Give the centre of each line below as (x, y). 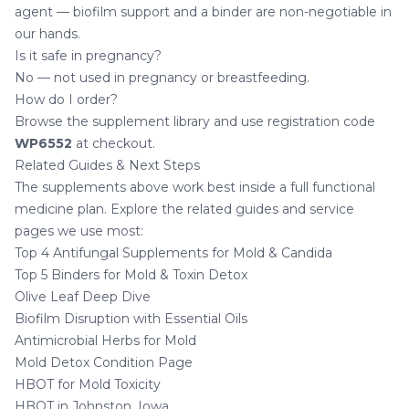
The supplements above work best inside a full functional (195, 188)
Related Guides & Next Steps (107, 166)
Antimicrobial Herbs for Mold (105, 341)
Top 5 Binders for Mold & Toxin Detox (131, 275)
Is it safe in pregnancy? (88, 56)
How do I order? (66, 100)
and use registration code (293, 122)
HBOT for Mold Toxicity (88, 385)
